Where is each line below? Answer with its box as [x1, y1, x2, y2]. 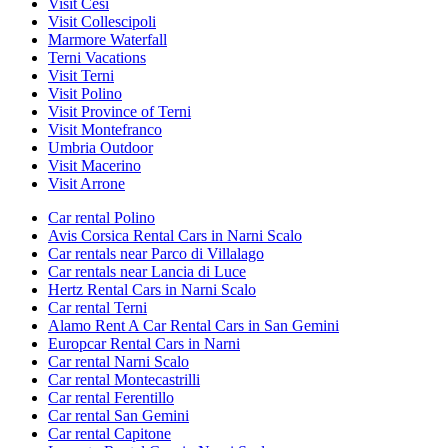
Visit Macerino [48, 156, 141, 174]
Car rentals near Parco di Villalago [48, 244, 264, 262]
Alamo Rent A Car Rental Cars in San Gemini [48, 316, 339, 334]
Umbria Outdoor [48, 138, 153, 156]
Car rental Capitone [48, 424, 171, 442]
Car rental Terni [48, 298, 147, 316]
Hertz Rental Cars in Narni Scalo [48, 280, 256, 298]
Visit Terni [48, 66, 114, 84]
